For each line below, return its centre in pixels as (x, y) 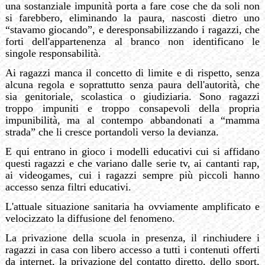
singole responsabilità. (53, 53)
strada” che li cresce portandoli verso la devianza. (112, 132)
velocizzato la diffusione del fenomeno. (90, 218)
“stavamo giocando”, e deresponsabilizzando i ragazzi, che (132, 29)
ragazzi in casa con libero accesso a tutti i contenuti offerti (132, 249)
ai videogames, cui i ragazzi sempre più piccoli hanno (132, 175)
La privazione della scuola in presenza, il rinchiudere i (132, 237)
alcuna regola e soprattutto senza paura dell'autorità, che (132, 84)
